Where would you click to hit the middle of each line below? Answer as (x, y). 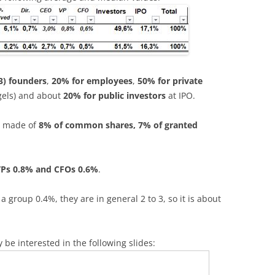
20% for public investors (114, 96)
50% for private (170, 81)
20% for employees (92, 81)
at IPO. (180, 96)
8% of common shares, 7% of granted (118, 125)
